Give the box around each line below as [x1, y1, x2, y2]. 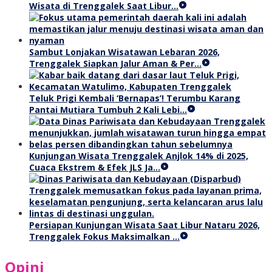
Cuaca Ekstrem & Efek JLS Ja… [29, 161, 160, 173]
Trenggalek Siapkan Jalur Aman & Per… [29, 57, 202, 69]
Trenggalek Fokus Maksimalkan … [29, 230, 180, 242]
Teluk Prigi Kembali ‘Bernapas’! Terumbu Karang [29, 92, 240, 104]
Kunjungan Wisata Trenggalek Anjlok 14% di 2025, [29, 149, 248, 161]
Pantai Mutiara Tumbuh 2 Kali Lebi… [29, 103, 187, 115]
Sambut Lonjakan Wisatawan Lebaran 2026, [29, 46, 220, 58]
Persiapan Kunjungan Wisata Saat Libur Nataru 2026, [29, 219, 260, 231]
